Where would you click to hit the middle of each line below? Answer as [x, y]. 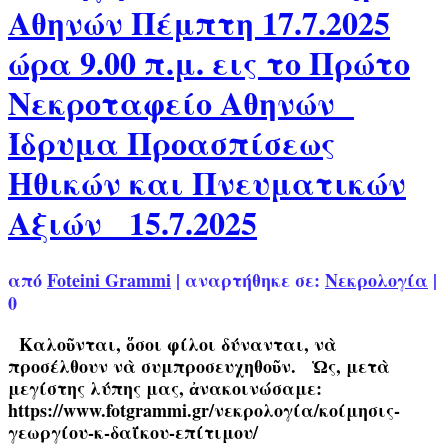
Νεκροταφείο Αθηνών [181, 102]
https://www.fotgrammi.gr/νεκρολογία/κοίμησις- [204, 410]
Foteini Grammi [109, 280]
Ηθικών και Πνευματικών [207, 182]
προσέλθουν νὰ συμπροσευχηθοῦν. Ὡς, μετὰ [199, 366]
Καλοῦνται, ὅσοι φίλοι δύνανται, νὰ [172, 344]
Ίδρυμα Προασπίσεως [172, 142]
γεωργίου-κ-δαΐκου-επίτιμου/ [138, 432]
